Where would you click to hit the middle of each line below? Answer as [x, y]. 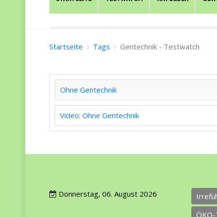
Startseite [66, 46]
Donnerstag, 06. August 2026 [107, 194]
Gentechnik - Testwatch [160, 46]
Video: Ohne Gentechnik [100, 115]
